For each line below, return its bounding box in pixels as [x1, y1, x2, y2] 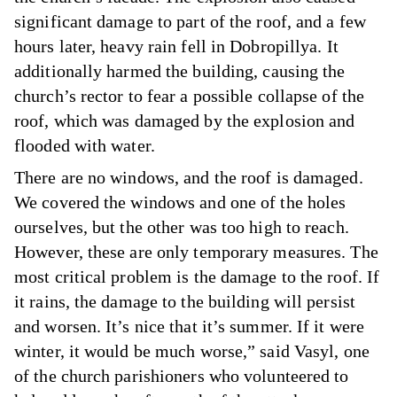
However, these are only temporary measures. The [14, 241, 378, 261]
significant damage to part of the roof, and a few [14, 11, 366, 31]
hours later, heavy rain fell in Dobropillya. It [14, 35, 339, 56]
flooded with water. [14, 135, 155, 155]
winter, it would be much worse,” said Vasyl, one [14, 340, 370, 361]
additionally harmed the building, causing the [14, 60, 346, 81]
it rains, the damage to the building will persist [14, 291, 355, 311]
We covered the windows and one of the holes [14, 191, 346, 212]
